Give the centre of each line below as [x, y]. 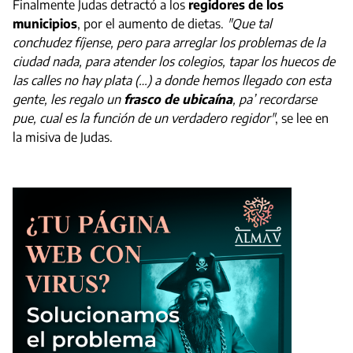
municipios [45, 23]
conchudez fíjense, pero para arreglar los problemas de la [169, 42]
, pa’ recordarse [275, 99]
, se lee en [302, 118]
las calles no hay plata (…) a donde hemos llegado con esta [172, 80]
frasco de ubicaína [178, 99]
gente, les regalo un [68, 99]
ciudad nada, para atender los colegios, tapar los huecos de [174, 61]
